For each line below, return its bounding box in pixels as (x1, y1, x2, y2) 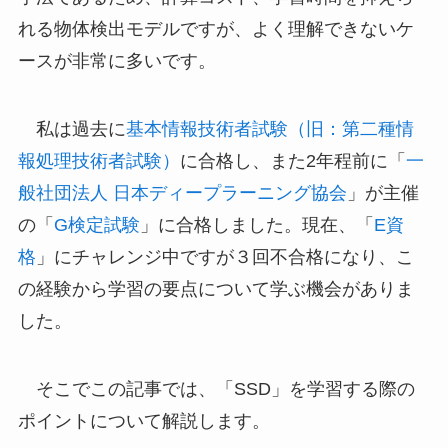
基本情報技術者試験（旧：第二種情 (125, 118, 414, 139)
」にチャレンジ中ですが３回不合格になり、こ (35, 246, 414, 267)
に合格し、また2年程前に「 (179, 150, 406, 171)
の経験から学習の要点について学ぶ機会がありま (17, 278, 414, 299)
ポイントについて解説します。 (17, 410, 270, 431)
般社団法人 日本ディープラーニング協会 (17, 182, 347, 203)
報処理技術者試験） (17, 150, 180, 171)
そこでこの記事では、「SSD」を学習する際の (35, 378, 415, 399)
